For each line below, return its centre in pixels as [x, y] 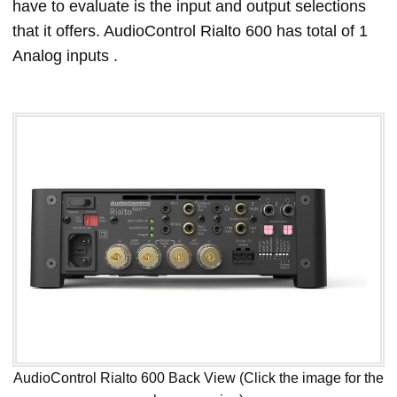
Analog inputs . [65, 56]
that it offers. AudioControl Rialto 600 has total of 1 [190, 31]
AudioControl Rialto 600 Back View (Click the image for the [198, 378]
